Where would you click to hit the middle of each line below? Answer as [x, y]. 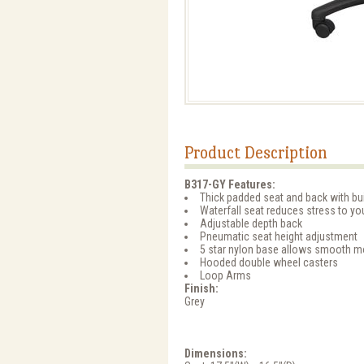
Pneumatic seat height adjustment [279, 237]
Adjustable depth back [251, 224]
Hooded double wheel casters [269, 263]
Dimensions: [216, 354]
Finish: [201, 289]
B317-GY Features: [230, 185]
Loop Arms [225, 276]
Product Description [256, 153]
